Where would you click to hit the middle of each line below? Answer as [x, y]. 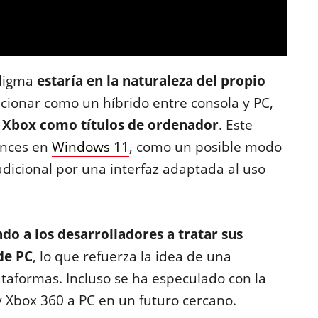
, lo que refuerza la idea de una [132, 256]
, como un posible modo [205, 147]
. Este [235, 125]
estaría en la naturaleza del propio [151, 81]
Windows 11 [90, 147]
